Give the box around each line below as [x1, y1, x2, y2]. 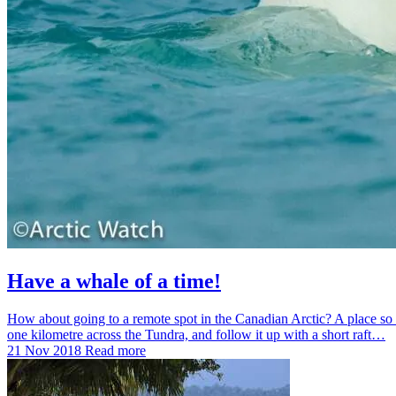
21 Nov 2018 [7, 343, 85, 359]
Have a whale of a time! [7, 270, 221, 293]
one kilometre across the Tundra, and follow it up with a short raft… [7, 327, 385, 343]
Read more [85, 343, 146, 359]
